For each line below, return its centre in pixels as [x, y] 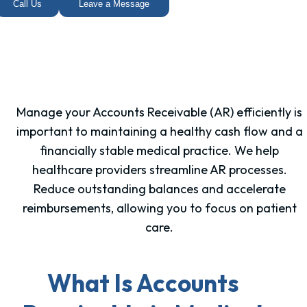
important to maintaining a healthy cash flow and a [159, 132]
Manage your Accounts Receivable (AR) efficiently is [159, 112]
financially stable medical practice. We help [159, 151]
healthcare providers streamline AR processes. [159, 170]
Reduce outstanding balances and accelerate [159, 189]
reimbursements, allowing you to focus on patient [159, 208]
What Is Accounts [143, 283]
